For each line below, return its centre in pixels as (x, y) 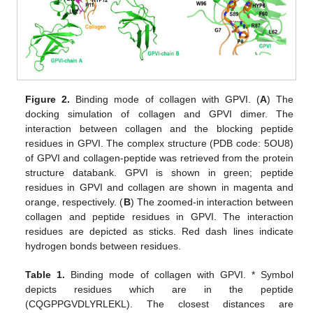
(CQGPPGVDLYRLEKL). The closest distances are (159, 304)
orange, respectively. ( (74, 202)
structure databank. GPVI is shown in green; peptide (159, 173)
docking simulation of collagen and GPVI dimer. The (159, 114)
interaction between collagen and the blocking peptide (159, 129)
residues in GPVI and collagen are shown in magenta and (159, 188)
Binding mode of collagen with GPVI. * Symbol (179, 275)
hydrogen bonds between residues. (103, 246)
